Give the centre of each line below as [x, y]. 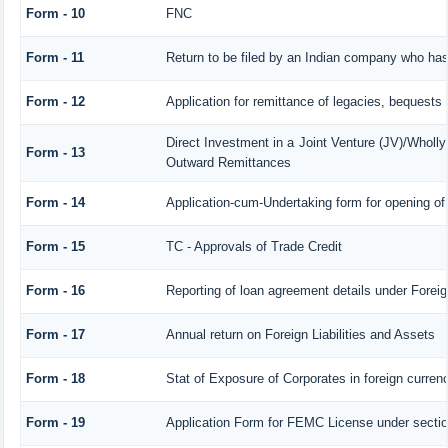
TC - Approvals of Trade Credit [253, 246]
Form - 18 [55, 378]
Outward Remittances [228, 162]
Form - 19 [55, 422]
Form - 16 [55, 290]
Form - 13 [55, 152]
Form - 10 [55, 13]
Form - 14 [55, 202]
